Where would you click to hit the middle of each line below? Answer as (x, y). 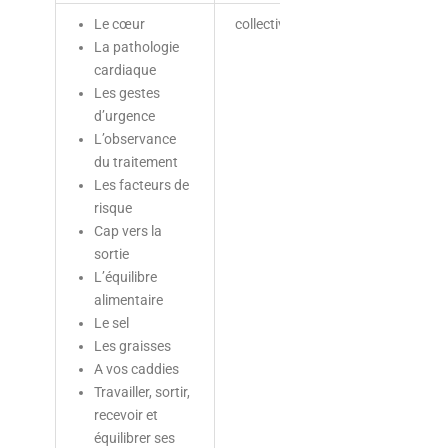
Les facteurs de (141, 184)
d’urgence (124, 115)
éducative (395, 46)
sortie (111, 253)
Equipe (386, 23)
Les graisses (132, 345)
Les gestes (126, 92)
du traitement (135, 161)
